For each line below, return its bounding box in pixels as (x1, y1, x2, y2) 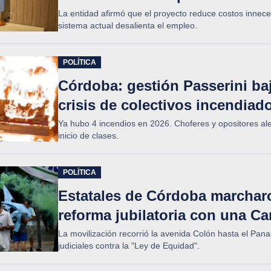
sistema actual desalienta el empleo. (58, 21, 197, 30)
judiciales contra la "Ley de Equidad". (58, 241, 200, 250)
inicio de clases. (58, 131, 119, 140)
